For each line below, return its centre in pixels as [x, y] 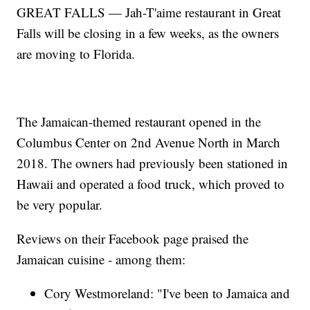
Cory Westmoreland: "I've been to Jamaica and [167, 293]
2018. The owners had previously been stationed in [153, 163]
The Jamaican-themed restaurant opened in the [139, 122]
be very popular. [60, 205]
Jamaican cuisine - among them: [101, 259]
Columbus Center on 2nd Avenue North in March [149, 143]
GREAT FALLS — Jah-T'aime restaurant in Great [149, 12]
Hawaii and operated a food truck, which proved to [151, 184]
